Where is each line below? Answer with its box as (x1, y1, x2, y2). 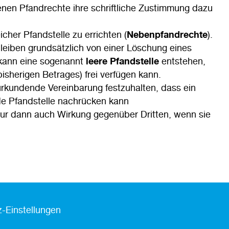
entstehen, (159, 55, 205, 66)
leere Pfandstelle (86, 55, 159, 66)
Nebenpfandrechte (127, 29, 208, 40)
